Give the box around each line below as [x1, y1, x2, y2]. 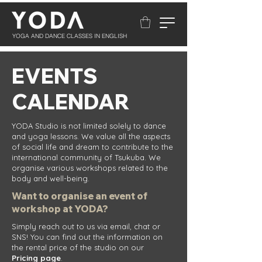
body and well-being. [12, 174, 92, 184]
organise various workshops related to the [12, 163, 168, 173]
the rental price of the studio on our [12, 243, 144, 253]
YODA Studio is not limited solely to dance [12, 121, 166, 131]
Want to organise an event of [12, 190, 147, 202]
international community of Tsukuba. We [12, 153, 161, 163]
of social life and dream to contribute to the [12, 142, 173, 152]
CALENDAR [12, 89, 129, 115]
